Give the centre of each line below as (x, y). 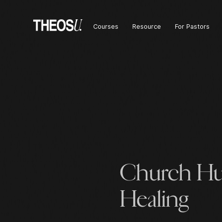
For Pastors (193, 26)
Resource (147, 26)
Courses (106, 26)
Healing (154, 199)
